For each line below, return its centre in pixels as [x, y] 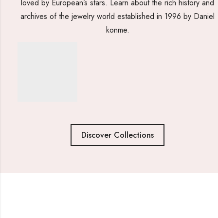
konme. [118, 30]
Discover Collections [118, 135]
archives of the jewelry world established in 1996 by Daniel [118, 17]
